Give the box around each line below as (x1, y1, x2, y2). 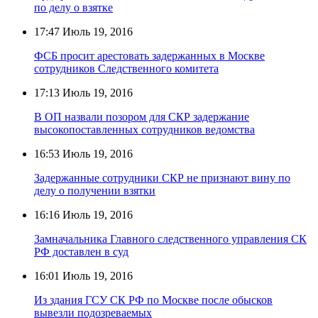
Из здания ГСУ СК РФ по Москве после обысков (34, 293, 273, 306)
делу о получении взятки (34, 184, 155, 197)
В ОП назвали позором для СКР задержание (34, 110, 249, 123)
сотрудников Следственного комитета (34, 62, 219, 75)
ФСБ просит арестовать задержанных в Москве (34, 49, 265, 62)
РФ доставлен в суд (34, 245, 128, 258)
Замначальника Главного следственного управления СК (34, 232, 307, 245)
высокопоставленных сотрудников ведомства (34, 123, 255, 136)
